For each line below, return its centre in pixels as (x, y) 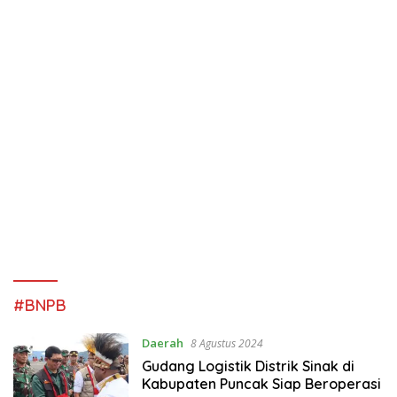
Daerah (162, 343)
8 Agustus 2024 (226, 343)
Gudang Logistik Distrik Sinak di (248, 366)
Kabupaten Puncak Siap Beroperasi (261, 383)
